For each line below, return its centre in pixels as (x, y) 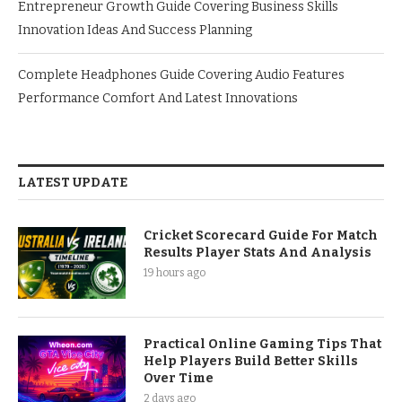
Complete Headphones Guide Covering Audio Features (181, 74)
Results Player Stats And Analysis (258, 252)
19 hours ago (175, 272)
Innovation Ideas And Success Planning (135, 30)
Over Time (179, 378)
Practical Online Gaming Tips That (262, 344)
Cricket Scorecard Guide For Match (261, 235)
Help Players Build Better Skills (251, 361)
